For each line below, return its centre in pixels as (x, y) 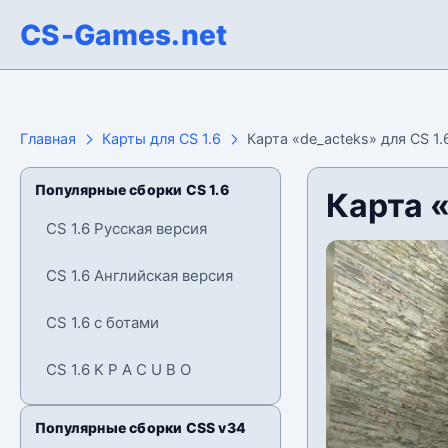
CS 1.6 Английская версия (139, 275)
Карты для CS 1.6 (161, 138)
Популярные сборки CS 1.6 (132, 189)
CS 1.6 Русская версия (126, 228)
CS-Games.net (124, 34)
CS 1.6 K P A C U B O (118, 369)
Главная (48, 138)
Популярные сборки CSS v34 (140, 427)
